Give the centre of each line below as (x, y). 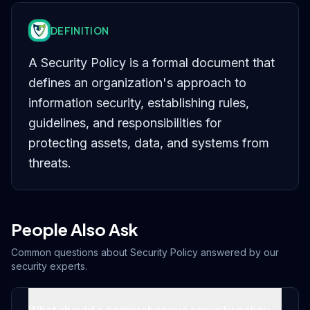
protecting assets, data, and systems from (149, 143)
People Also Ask (75, 229)
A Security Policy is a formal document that (152, 63)
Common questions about (71, 252)
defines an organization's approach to (137, 83)
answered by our (238, 252)
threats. (50, 163)
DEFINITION (80, 30)
